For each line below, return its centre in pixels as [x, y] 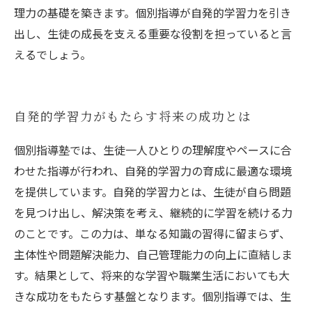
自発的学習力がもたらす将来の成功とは [133, 117]
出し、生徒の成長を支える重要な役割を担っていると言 [153, 33]
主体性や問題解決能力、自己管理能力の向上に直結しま [153, 254]
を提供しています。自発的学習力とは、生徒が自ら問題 [153, 192]
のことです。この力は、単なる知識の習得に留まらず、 [152, 233]
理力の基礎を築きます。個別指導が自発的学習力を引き [153, 13]
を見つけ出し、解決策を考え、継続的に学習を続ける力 [153, 212]
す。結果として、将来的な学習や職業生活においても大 [152, 275]
